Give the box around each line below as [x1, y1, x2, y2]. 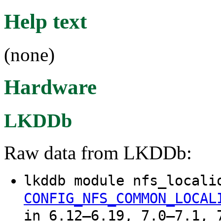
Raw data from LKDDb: [4, 142, 192, 164]
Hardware [4, 75, 97, 99]
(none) [4, 43, 55, 65]
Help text [4, 9, 87, 33]
